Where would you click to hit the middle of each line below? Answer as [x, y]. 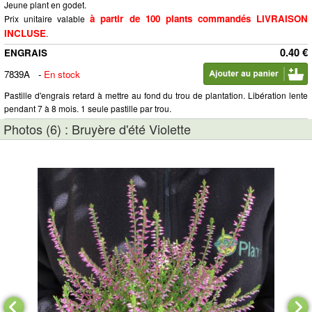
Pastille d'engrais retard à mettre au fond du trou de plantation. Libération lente [156, 95]
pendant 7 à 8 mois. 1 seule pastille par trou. [88, 108]
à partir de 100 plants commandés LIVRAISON [199, 18]
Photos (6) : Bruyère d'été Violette [97, 129]
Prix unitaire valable [47, 18]
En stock [62, 74]
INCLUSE [25, 33]
